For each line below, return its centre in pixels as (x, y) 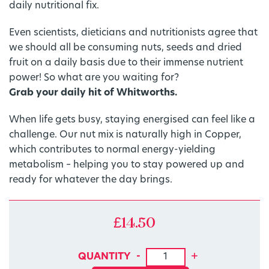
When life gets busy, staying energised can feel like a (132, 120)
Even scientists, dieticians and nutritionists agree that (133, 33)
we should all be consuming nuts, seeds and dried (125, 48)
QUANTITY (104, 257)
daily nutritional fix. (54, 6)
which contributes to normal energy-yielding (112, 150)
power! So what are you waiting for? (94, 78)
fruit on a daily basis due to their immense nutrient (126, 63)
